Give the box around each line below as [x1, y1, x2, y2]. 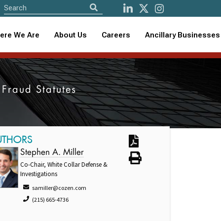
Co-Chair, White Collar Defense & [20, 160, 108, 169]
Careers [102, 30, 131, 39]
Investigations [20, 170, 58, 178]
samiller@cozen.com [32, 184, 87, 191]
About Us [54, 30, 87, 39]
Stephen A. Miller [20, 148, 84, 157]
